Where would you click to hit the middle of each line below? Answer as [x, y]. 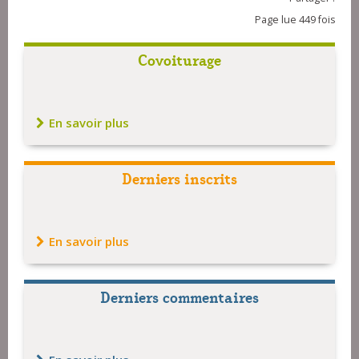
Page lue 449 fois [295, 20]
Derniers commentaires [179, 296]
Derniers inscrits [179, 178]
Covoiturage [179, 59]
